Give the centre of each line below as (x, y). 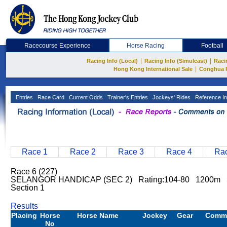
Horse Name (98, 215)
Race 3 (131, 152)
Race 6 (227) (34, 172)
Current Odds (85, 97)
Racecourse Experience (57, 46)
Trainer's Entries (127, 97)
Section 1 (28, 188)
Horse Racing (146, 46)
